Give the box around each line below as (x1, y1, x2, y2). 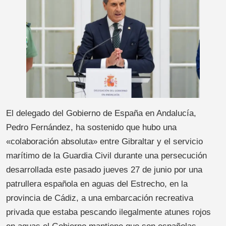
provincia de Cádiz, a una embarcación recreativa (6, 193, 193, 203)
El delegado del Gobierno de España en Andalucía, (6, 108, 196, 119)
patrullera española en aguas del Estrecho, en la (6, 179, 188, 189)
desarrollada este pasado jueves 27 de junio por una (6, 165, 202, 175)
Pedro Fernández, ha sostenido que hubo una (6, 123, 177, 133)
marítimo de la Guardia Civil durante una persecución (6, 151, 207, 161)
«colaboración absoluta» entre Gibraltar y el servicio (6, 137, 203, 147)
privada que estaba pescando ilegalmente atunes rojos (6, 207, 211, 217)
